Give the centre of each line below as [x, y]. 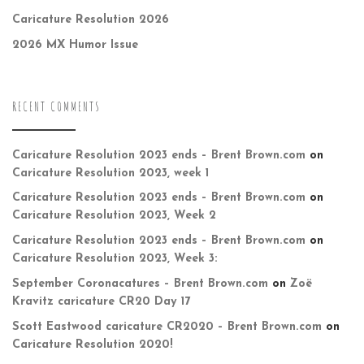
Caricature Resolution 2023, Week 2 [114, 216]
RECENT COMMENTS [56, 107]
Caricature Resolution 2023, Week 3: [115, 259]
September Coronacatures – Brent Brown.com [140, 284]
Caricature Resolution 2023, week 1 [110, 173]
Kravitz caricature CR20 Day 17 [101, 302]
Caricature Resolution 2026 [91, 20]
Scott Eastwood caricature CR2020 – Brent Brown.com [167, 327]
